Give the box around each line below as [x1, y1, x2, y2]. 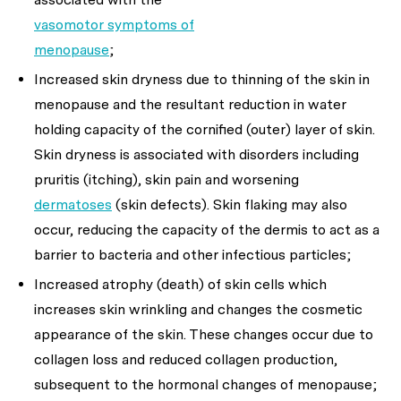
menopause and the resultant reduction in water [34, 96, 346, 114]
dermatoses [34, 196, 112, 214]
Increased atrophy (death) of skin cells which [34, 276, 327, 294]
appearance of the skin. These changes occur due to [34, 326, 373, 344]
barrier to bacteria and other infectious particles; [34, 246, 351, 264]
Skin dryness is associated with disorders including [34, 146, 359, 164]
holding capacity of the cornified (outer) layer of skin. [34, 121, 375, 139]
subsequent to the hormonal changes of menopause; [34, 376, 377, 394]
